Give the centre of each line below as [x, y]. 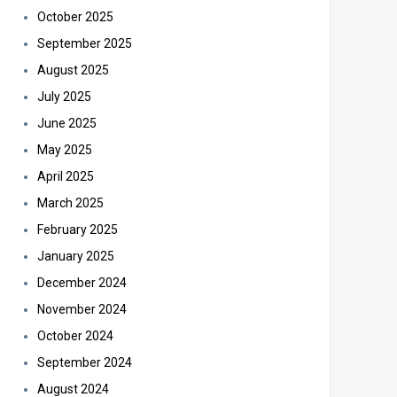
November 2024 [82, 309]
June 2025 [67, 123]
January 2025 [76, 256]
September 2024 [85, 362]
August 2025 [73, 70]
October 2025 [75, 17]
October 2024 [75, 336]
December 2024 [82, 283]
